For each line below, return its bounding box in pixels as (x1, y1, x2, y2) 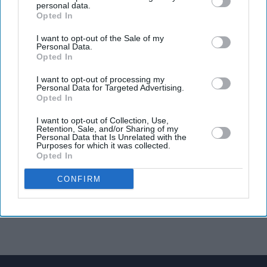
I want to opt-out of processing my (36, 74, 164, 84)
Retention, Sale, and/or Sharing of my (36, 124, 178, 133)
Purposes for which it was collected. (36, 141, 170, 150)
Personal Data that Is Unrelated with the (36, 132, 187, 142)
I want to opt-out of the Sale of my (36, 33, 164, 43)
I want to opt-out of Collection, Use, (36, 116, 169, 125)
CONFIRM (57, 174, 101, 184)
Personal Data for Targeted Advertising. (36, 83, 184, 92)
